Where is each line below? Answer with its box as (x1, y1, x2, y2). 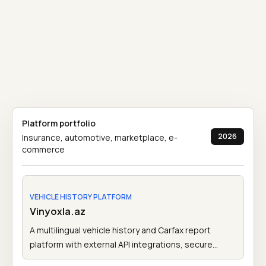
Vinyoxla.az (30, 204, 85, 217)
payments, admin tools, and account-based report (30, 252, 230, 264)
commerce (22, 143, 65, 155)
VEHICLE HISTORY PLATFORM (30, 191, 132, 202)
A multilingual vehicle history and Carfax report (30, 224, 211, 236)
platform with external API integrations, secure (30, 238, 213, 250)
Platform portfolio (22, 117, 96, 129)
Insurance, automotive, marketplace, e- (22, 131, 178, 143)
